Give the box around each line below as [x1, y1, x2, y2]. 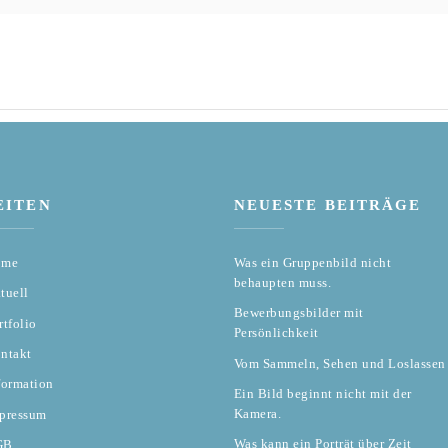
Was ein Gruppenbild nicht [233, 254, 392, 270]
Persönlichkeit [233, 325, 319, 341]
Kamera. [233, 406, 282, 422]
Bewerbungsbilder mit [233, 305, 364, 321]
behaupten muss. [233, 274, 332, 290]
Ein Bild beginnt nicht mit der [233, 386, 412, 402]
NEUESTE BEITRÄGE [233, 196, 422, 213]
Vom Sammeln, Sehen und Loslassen [233, 355, 446, 371]
